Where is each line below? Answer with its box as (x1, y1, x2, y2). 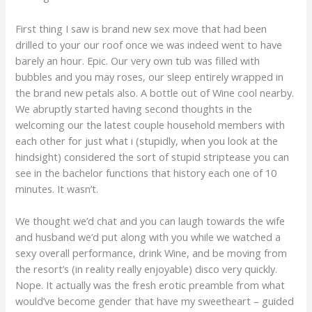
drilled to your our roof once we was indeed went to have (15, 37, 283, 52)
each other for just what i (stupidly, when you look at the (15, 133, 279, 148)
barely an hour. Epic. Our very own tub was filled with (15, 53, 260, 68)
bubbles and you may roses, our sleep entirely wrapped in (15, 69, 284, 84)
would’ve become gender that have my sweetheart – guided (15, 293, 295, 308)
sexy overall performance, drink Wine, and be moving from (15, 245, 288, 260)
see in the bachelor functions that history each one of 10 (15, 165, 277, 180)
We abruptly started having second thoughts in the (15, 101, 253, 116)
